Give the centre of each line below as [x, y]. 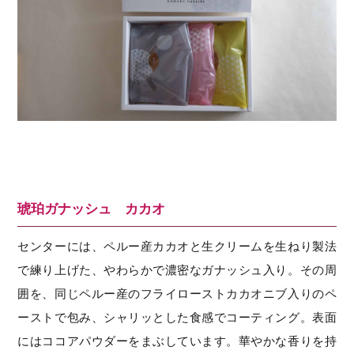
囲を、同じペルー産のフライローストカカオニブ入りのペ [177, 294]
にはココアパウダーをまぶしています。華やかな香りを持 [177, 341]
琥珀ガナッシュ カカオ [92, 208]
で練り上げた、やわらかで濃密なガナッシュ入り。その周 [177, 270]
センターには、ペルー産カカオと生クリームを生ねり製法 [177, 246]
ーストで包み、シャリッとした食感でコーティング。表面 [177, 317]
